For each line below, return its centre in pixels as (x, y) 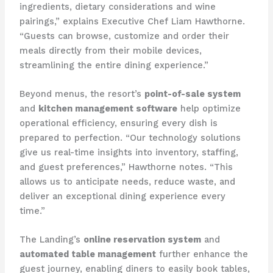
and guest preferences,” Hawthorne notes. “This (126, 167)
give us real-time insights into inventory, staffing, (129, 152)
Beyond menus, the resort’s (82, 94)
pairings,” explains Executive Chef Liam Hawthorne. (132, 21)
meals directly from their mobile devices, (110, 50)
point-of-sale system (192, 94)
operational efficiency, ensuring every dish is (118, 123)
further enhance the (202, 254)
